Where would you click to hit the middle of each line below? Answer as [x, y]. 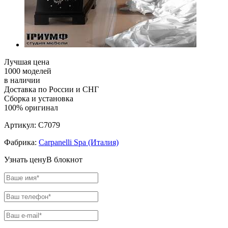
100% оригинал [31, 108]
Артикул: [21, 125]
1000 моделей [28, 71]
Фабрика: [21, 142]
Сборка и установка [39, 99]
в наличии [22, 80]
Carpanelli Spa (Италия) [79, 142]
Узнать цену [25, 160]
